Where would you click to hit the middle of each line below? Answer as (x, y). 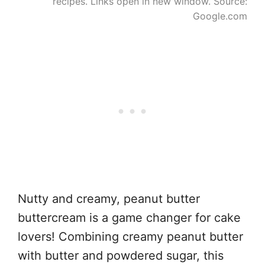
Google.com (220, 16)
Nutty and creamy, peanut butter (109, 198)
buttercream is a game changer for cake (129, 217)
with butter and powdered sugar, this (121, 255)
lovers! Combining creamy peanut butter (130, 236)
